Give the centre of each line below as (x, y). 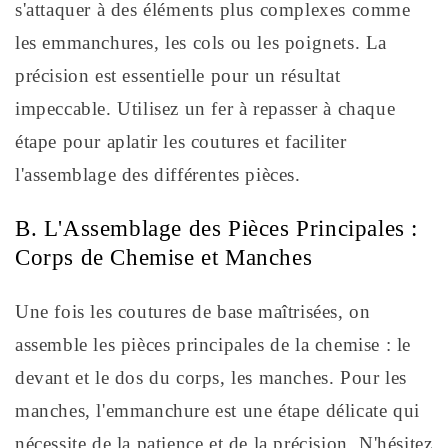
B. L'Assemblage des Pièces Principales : (217, 229)
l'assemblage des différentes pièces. (158, 175)
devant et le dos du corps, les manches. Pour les (211, 378)
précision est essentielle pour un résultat (178, 76)
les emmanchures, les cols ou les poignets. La (201, 43)
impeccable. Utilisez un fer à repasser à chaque (205, 109)
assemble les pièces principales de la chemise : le (213, 345)
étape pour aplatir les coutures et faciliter (181, 142)
